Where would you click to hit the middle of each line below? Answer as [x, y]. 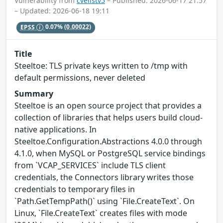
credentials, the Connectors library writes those [104, 177]
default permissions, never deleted [80, 77]
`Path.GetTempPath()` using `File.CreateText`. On [105, 201]
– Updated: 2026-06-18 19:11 [62, 11]
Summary [34, 93]
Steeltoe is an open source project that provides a [108, 105]
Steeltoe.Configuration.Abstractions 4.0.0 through [108, 141]
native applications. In [56, 129]
